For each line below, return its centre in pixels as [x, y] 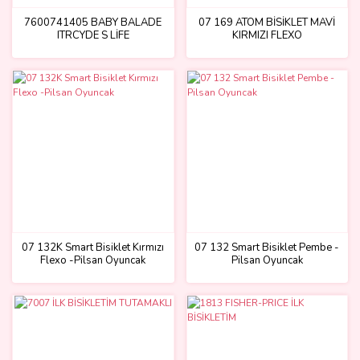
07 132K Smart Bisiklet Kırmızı [93, 247]
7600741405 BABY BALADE [93, 22]
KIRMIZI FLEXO [267, 35]
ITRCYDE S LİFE [93, 35]
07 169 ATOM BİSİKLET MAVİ [267, 22]
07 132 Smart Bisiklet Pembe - [267, 247]
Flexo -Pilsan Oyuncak [93, 260]
